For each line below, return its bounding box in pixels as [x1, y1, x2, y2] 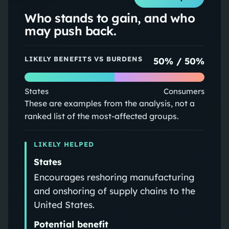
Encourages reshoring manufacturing [33, 171, 194, 182]
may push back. [24, 22, 117, 38]
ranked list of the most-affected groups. [24, 110, 179, 121]
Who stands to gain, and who [24, 10, 195, 26]
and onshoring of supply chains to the [33, 185, 195, 196]
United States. [33, 198, 95, 210]
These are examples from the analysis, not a [24, 98, 195, 108]
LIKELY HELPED [33, 140, 95, 148]
